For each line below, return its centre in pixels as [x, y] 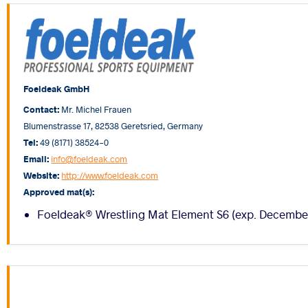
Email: [36, 158]
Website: [42, 175]
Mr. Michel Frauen [96, 109]
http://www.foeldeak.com [110, 175]
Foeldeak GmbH [57, 88]
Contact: [42, 109]
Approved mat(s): [59, 191]
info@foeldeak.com [89, 158]
